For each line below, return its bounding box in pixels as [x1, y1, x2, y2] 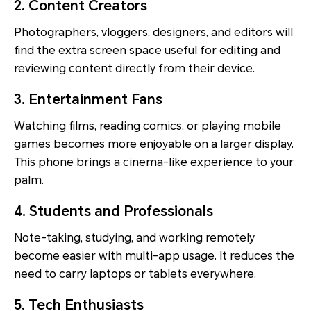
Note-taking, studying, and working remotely [14, 230, 255, 244]
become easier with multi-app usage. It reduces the [14, 249, 294, 262]
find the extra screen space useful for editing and [14, 43, 280, 57]
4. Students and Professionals [14, 202, 213, 219]
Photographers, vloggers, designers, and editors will [14, 25, 293, 39]
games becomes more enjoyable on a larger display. [14, 137, 294, 151]
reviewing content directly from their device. [14, 61, 255, 75]
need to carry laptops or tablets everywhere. [14, 267, 256, 280]
